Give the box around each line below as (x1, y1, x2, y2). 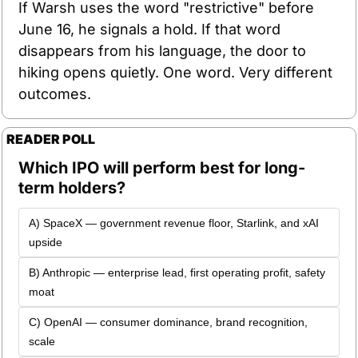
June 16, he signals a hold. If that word (18, 20, 280, 38)
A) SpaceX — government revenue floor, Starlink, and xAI (29, 216, 319, 229)
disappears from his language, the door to (18, 42, 306, 59)
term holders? (18, 177, 125, 197)
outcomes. (18, 85, 91, 102)
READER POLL (6, 130, 95, 147)
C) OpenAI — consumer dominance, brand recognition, (29, 315, 308, 328)
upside (29, 235, 66, 249)
